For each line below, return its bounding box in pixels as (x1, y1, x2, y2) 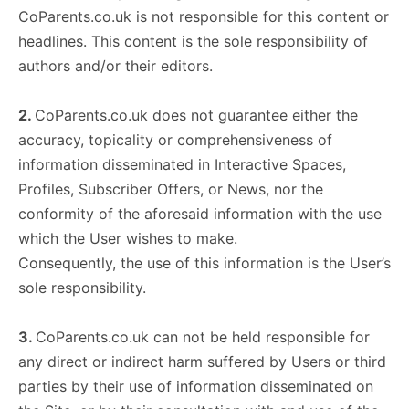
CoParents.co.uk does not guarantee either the (35, 106, 358, 124)
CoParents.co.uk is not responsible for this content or (18, 7, 389, 26)
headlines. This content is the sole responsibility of (18, 32, 368, 50)
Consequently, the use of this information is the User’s (18, 254, 391, 272)
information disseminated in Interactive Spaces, (18, 155, 346, 173)
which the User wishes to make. (18, 229, 237, 247)
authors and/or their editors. (18, 57, 213, 75)
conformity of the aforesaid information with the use (18, 204, 382, 223)
